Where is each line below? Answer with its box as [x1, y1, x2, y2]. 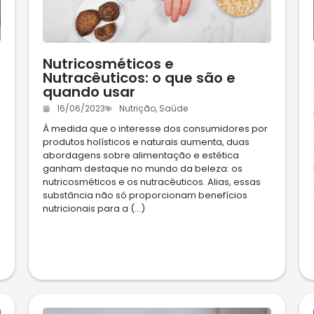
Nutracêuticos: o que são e [42, 68, 235, 88]
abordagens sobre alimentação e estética [42, 149, 239, 163]
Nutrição [118, 102, 156, 115]
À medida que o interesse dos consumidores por [42, 122, 268, 136]
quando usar [42, 82, 135, 102]
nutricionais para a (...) [42, 202, 145, 216]
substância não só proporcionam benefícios [42, 189, 247, 203]
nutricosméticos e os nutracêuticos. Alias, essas [42, 175, 261, 189]
